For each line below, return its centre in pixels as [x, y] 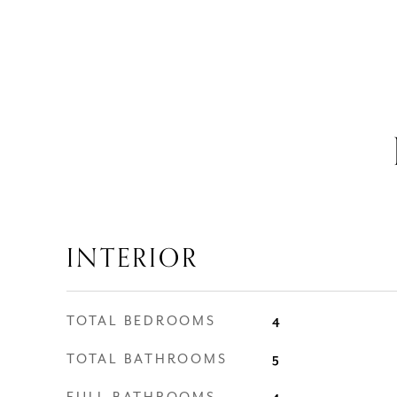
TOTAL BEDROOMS [141, 321]
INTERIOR [132, 258]
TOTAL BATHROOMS [147, 359]
